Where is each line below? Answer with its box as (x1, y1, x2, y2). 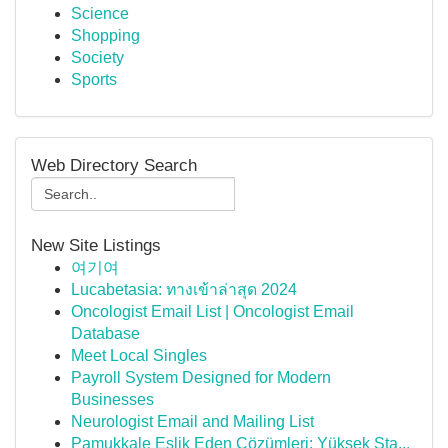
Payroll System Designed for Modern (71, 369, 331, 386)
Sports (71, 71, 117, 88)
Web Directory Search (31, 155, 197, 175)
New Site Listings (31, 235, 161, 255)
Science (71, 5, 129, 22)
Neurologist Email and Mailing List (71, 413, 314, 430)
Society (71, 49, 124, 66)
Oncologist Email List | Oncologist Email (71, 303, 354, 320)
